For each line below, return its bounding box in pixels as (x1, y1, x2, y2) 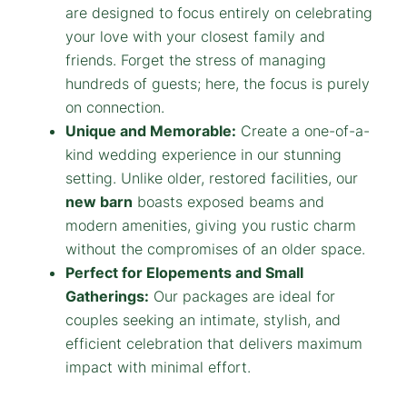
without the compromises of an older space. (65, 239, 365, 258)
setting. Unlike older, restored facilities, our (65, 168, 358, 187)
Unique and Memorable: (65, 121, 236, 140)
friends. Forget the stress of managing (65, 50, 326, 69)
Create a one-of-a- (236, 121, 370, 140)
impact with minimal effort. (65, 357, 251, 376)
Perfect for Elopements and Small (65, 263, 303, 282)
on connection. (65, 97, 164, 116)
